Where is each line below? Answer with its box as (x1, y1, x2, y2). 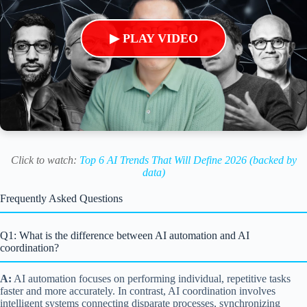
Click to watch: (10, 154, 79, 167)
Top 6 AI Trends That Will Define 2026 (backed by (79, 154, 297, 167)
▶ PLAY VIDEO (109, 32, 198, 46)
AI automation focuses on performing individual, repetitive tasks (12, 272, 291, 284)
